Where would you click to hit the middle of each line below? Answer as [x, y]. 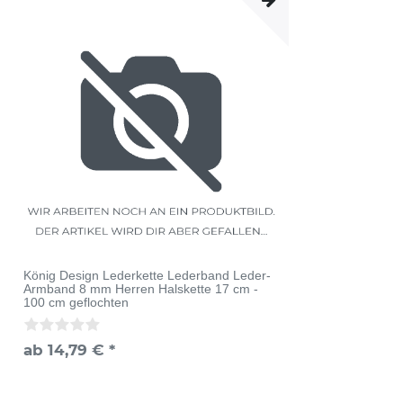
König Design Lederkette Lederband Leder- [148, 275]
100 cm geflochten [76, 302]
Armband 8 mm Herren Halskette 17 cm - [141, 288]
